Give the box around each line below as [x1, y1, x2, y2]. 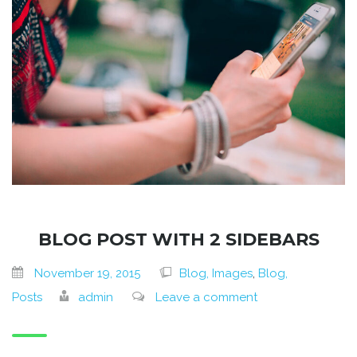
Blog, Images [179, 266, 253, 280]
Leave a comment [155, 290, 257, 304]
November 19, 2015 [34, 266, 140, 280]
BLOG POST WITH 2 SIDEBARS [37, 229, 320, 250]
